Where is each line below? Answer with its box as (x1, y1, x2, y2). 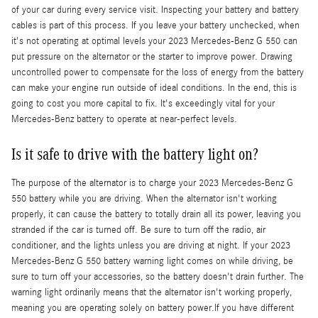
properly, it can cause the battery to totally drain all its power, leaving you (11, 209, 301, 221)
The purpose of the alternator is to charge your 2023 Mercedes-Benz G (11, 177, 293, 190)
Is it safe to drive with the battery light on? (11, 145, 258, 164)
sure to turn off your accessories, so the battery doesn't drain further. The (11, 271, 304, 283)
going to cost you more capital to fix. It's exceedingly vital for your (11, 98, 275, 110)
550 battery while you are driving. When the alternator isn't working (11, 193, 277, 205)
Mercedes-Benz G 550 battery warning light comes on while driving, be (11, 256, 293, 268)
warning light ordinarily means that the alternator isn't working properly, (11, 287, 292, 299)
